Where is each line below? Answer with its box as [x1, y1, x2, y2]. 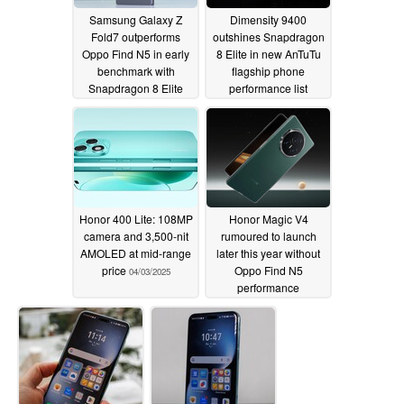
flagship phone [232, 62, 305, 78]
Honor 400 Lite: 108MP [78, 210, 193, 226]
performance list [229, 79, 308, 96]
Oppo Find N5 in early [82, 45, 189, 61]
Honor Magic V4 [228, 210, 308, 226]
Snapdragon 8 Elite [88, 79, 183, 96]
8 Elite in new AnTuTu [216, 45, 321, 61]
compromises [213, 296, 282, 312]
